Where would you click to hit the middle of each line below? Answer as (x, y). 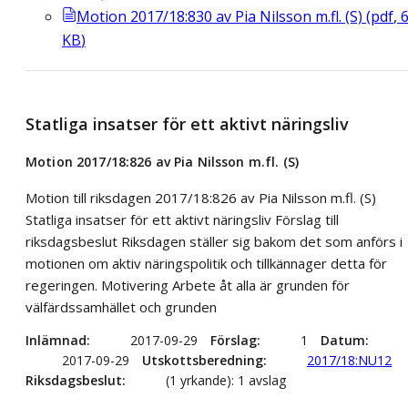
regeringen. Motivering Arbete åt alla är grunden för (188, 285)
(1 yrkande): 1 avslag (226, 380)
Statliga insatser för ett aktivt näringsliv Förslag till (182, 219)
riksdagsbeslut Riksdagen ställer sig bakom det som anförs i (214, 241)
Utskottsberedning (203, 360)
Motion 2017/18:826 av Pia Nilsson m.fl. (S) (163, 161)
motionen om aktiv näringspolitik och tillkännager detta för (206, 263)
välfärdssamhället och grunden (121, 306)
